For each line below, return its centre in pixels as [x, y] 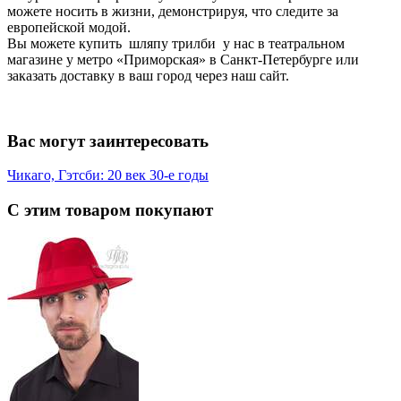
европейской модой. [71, 27]
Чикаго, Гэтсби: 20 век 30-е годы [108, 175]
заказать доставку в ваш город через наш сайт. [148, 75]
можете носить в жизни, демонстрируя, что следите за [173, 11]
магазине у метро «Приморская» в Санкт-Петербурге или [183, 59]
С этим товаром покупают [110, 210]
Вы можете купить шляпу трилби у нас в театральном [176, 43]
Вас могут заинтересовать [108, 141]
